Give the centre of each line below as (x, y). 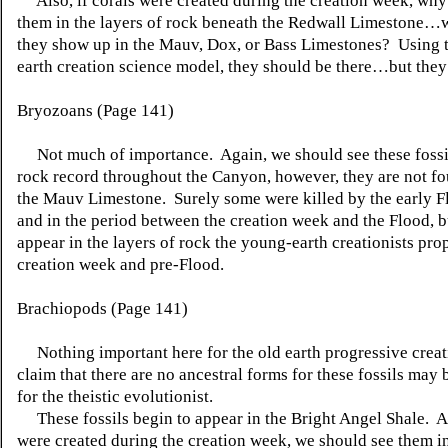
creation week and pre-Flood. (120, 264)
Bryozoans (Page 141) (95, 110)
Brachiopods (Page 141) (102, 308)
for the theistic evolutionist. (117, 396)
